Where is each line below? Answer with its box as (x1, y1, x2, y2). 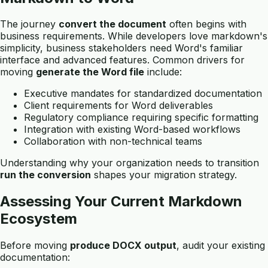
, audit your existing (176, 239, 265, 252)
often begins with (166, 18, 246, 31)
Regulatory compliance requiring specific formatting (24, 111, 258, 124)
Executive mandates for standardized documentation (24, 87, 262, 100)
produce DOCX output (70, 239, 176, 252)
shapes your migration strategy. (91, 169, 237, 181)
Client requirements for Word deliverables (24, 99, 213, 112)
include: (144, 66, 182, 78)
